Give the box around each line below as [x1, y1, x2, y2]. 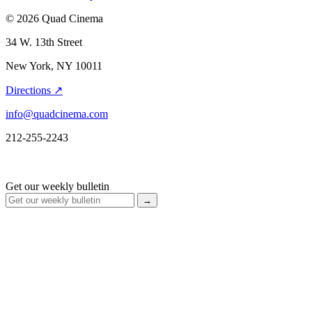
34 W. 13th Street [6, 36, 82, 49]
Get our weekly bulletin [6, 180, 109, 193]
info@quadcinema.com [6, 108, 108, 120]
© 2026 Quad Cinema [6, 13, 103, 25]
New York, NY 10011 [6, 60, 102, 72]
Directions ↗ [6, 84, 63, 97]
